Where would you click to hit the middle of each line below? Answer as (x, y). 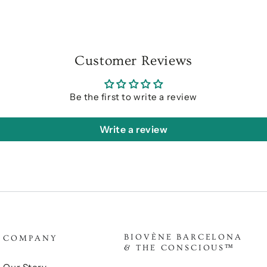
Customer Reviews (133, 61)
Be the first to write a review (133, 97)
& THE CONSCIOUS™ (180, 248)
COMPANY (30, 238)
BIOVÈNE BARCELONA (183, 237)
